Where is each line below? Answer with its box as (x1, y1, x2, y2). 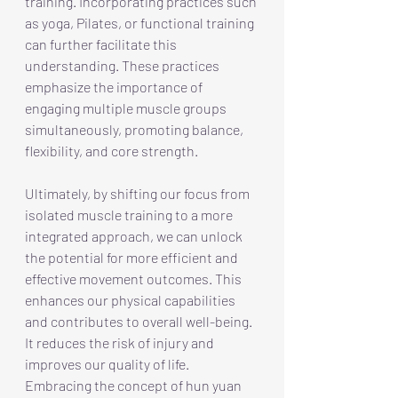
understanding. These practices (25, 56, 222, 74)
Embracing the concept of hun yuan (25, 376, 244, 394)
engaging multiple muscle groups (25, 99, 229, 116)
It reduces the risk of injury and (25, 333, 217, 351)
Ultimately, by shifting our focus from (25, 184, 252, 202)
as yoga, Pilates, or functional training (25, 13, 257, 31)
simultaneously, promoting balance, (25, 120, 246, 138)
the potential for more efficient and (25, 248, 241, 266)
